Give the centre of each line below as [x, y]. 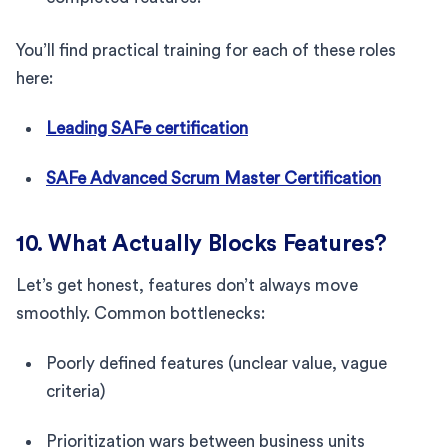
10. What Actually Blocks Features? [201, 243]
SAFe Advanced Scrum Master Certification [213, 178]
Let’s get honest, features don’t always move [187, 285]
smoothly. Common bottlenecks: [140, 313]
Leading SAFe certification [147, 128]
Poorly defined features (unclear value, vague [216, 363]
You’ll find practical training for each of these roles [206, 50]
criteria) [76, 391]
